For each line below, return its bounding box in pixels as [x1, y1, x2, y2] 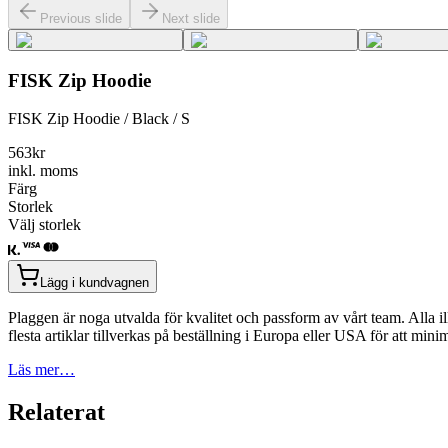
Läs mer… [8, 361, 75, 379]
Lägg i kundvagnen [40, 275, 149, 291]
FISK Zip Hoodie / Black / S [8, 110, 190, 128]
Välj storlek [8, 216, 81, 234]
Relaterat [8, 399, 105, 426]
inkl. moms [8, 162, 78, 180]
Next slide [162, 10, 220, 26]
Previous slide [40, 10, 122, 26]
